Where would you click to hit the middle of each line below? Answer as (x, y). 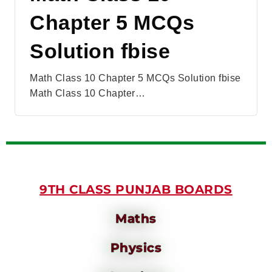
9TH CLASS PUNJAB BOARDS (136, 189)
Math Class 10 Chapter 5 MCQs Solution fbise (135, 78)
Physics (136, 247)
